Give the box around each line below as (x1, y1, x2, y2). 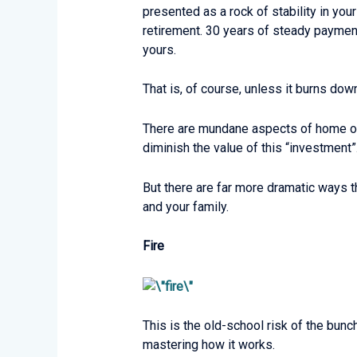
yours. (142, 41, 176, 57)
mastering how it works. (142, 337, 275, 353)
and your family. (142, 198, 229, 214)
